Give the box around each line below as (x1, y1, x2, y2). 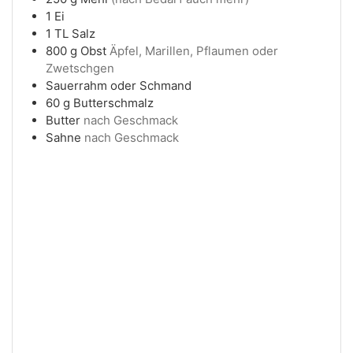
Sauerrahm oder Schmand (46, 78, 191, 94)
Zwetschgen (46, 61, 114, 76)
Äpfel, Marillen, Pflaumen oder (110, 43, 278, 59)
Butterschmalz (73, 95, 154, 111)
